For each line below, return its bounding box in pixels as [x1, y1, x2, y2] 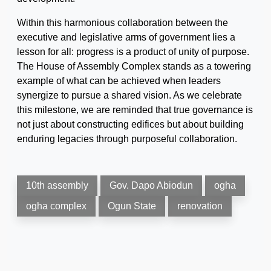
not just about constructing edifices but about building [17, 119, 244, 129]
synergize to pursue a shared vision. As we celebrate [17, 90, 242, 100]
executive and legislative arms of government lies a [17, 31, 235, 42]
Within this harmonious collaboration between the [17, 17, 228, 28]
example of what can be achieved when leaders [17, 75, 221, 86]
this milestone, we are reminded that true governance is [17, 104, 253, 115]
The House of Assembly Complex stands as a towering [17, 60, 251, 71]
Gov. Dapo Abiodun [109, 180, 193, 191]
